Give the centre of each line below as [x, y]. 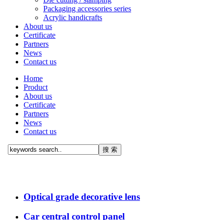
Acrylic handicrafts [73, 17]
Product [36, 87]
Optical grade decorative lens [82, 196]
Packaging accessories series [87, 9]
